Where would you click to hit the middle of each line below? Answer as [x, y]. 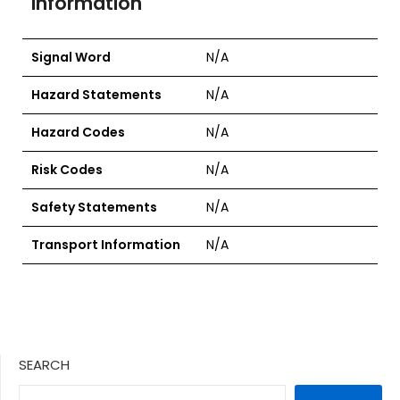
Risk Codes [67, 170]
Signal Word [71, 57]
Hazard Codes [78, 132]
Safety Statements [94, 207]
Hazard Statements [96, 95]
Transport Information [106, 245]
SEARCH [44, 365]
